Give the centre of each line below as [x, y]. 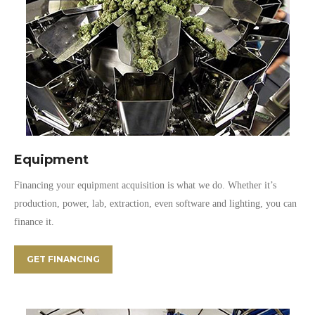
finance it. [34, 222]
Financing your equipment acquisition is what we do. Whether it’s [145, 185]
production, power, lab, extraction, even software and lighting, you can [155, 204]
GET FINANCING [63, 259]
